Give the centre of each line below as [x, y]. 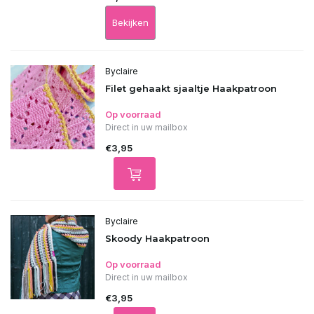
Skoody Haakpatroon [157, 238]
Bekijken [130, 22]
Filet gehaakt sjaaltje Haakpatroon [191, 88]
